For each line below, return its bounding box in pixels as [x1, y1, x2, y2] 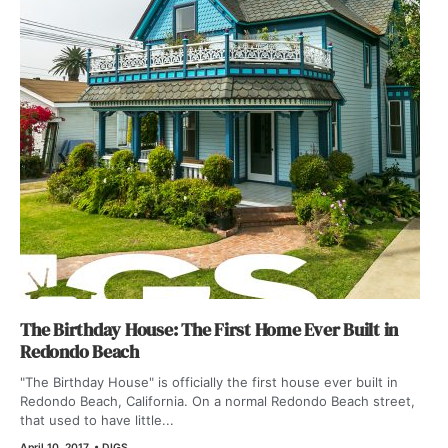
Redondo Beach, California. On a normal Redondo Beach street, [20, 392, 415, 409]
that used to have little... [20, 411, 174, 428]
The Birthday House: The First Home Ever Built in [20, 316, 398, 342]
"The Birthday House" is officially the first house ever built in [20, 373, 398, 390]
